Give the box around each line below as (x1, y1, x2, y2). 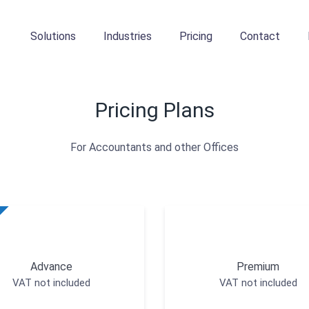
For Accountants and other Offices (70, 141, 239, 154)
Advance (30, 260, 72, 274)
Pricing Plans (94, 98, 215, 123)
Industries (103, 30, 152, 43)
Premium (237, 260, 279, 274)
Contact (240, 30, 280, 43)
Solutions (30, 30, 76, 43)
